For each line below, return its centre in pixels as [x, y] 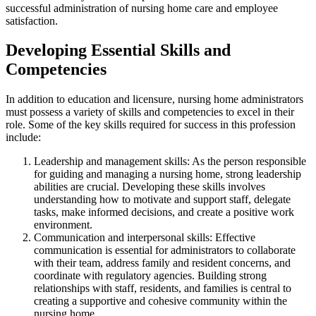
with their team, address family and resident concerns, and [162, 263]
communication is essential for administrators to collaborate [165, 250]
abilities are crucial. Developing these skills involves [150, 187]
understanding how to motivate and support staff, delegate [162, 200]
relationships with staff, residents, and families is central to [163, 288]
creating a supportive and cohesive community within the [160, 301]
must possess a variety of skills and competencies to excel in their [150, 112]
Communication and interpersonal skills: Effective [145, 238]
